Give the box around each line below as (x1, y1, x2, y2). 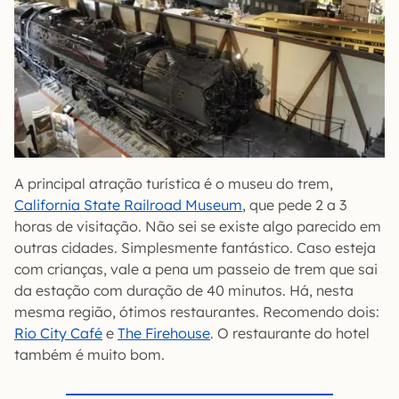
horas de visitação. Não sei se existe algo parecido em (14, 216, 381, 235)
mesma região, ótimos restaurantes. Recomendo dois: (14, 302, 379, 321)
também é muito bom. (14, 345, 165, 363)
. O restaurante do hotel (210, 323, 370, 342)
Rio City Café (14, 323, 102, 342)
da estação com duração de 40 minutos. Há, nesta (14, 281, 354, 299)
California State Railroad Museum (14, 195, 242, 214)
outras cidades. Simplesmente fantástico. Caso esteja (14, 238, 376, 256)
